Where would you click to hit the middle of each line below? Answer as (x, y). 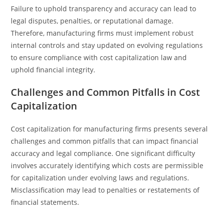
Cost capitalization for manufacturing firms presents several (109, 129)
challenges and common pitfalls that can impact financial (105, 141)
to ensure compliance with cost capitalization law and (99, 57)
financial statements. (45, 202)
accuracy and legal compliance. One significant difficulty (103, 153)
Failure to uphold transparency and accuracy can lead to (104, 9)
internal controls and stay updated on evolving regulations (107, 45)
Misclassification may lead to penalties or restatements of (105, 190)
